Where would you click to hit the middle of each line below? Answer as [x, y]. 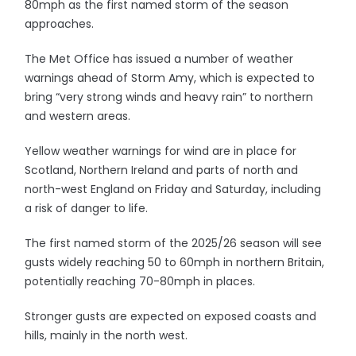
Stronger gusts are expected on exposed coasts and [171, 316]
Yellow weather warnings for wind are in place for [161, 151]
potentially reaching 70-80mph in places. [140, 281]
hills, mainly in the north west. [106, 335]
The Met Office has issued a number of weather [159, 59]
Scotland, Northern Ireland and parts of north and [162, 170]
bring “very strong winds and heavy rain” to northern [169, 97]
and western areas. [78, 116]
